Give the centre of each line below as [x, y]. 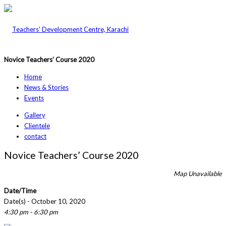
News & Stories [46, 87]
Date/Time [20, 191]
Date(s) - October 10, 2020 [45, 202]
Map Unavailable [198, 174]
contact [35, 136]
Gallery [35, 115]
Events [34, 98]
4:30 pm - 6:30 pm [31, 212]
